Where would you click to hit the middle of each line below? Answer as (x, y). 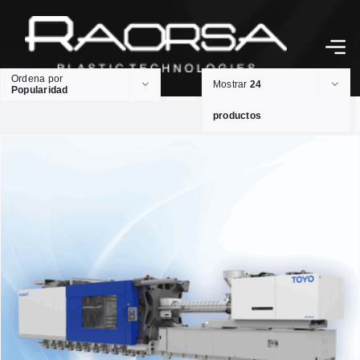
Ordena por (37, 79)
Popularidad (40, 90)
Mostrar (231, 85)
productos (237, 116)
